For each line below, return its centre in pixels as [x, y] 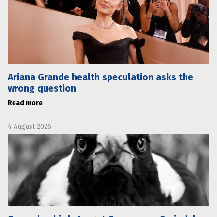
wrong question [42, 88]
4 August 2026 [30, 126]
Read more [25, 103]
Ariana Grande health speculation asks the [101, 77]
